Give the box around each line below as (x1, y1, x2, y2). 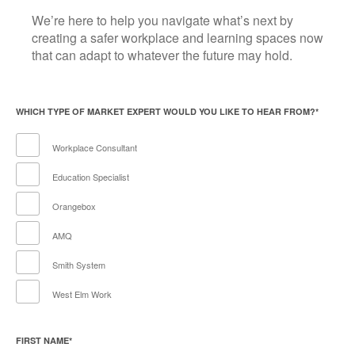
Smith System (52, 258, 105, 272)
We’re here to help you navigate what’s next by (32, 10, 293, 29)
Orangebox (52, 200, 96, 213)
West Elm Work (52, 288, 112, 301)
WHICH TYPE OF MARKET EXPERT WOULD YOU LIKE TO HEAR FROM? (16, 105, 315, 117)
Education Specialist (52, 170, 129, 184)
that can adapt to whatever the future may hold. (32, 45, 292, 64)
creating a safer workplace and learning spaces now (32, 28, 323, 47)
